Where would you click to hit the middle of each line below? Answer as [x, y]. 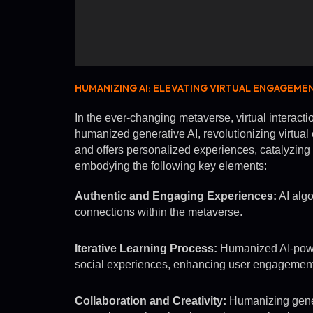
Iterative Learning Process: [146, 249]
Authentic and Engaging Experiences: [176, 196]
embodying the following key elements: [171, 166]
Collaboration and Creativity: [151, 300]
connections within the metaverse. [159, 212]
